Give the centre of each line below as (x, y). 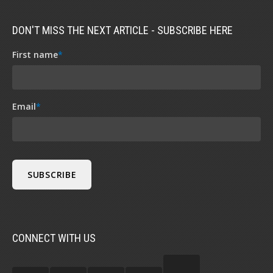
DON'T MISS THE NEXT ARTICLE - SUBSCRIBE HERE (122, 30)
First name (35, 55)
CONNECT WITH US (54, 238)
